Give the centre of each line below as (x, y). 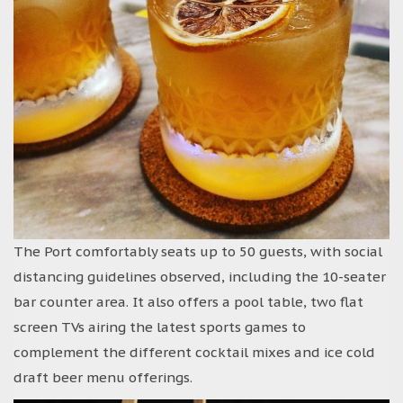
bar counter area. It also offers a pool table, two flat (188, 301)
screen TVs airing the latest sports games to (160, 327)
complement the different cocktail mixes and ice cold (194, 352)
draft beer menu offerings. (103, 377)
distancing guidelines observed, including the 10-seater (200, 276)
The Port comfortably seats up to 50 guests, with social (198, 251)
